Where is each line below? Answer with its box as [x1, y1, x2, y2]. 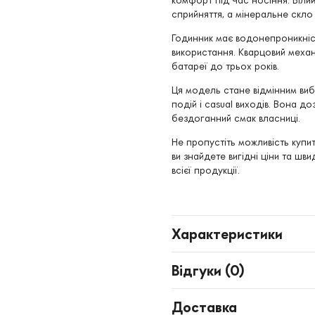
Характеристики [172, 225, 283, 242]
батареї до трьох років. [172, 60, 279, 72]
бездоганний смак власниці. [172, 112, 300, 124]
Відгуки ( [172, 262, 230, 278]
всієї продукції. [172, 164, 240, 176]
